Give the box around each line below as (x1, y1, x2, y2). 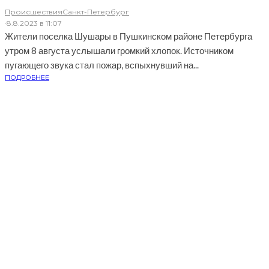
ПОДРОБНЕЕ (5, 73, 49, 82)
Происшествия (5, 7, 62, 17)
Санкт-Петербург (62, 7, 129, 17)
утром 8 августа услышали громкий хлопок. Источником (5, 45, 234, 56)
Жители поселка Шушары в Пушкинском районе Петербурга (5, 31, 252, 42)
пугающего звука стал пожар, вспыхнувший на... (5, 59, 199, 71)
